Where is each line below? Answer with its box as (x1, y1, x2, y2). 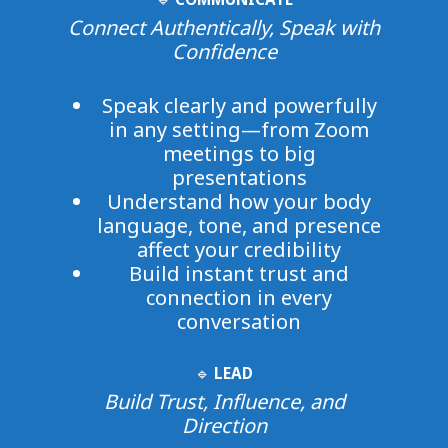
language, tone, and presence (97, 211, 381, 239)
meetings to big (162, 139, 316, 167)
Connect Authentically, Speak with (68, 13, 380, 41)
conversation (177, 307, 301, 335)
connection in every (146, 283, 332, 311)
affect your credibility (137, 235, 341, 263)
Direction (181, 411, 267, 439)
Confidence (171, 37, 277, 65)
